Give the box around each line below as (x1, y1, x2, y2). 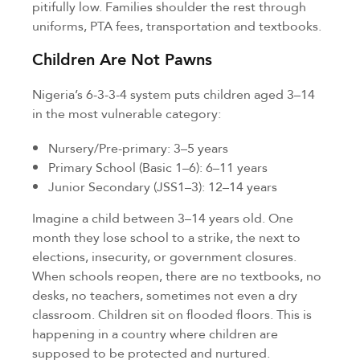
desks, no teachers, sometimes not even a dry (32, 285, 297, 305)
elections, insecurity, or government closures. (32, 247, 297, 267)
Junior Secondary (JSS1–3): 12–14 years (48, 177, 277, 197)
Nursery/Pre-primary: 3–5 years (48, 138, 228, 158)
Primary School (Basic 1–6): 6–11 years (48, 157, 268, 178)
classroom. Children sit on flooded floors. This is (32, 305, 312, 325)
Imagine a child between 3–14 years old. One (32, 208, 293, 228)
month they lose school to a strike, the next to (32, 227, 301, 247)
